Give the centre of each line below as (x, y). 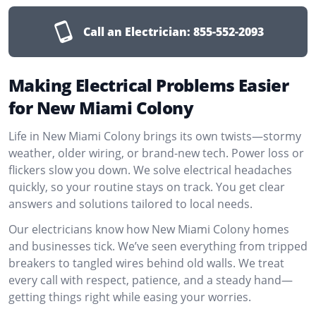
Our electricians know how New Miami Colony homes (149, 229)
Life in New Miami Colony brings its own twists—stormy (155, 136)
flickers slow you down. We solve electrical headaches (150, 170)
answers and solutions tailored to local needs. (130, 204)
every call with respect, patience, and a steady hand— (151, 280)
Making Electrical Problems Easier (149, 85)
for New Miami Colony (101, 108)
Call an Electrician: (137, 32)
